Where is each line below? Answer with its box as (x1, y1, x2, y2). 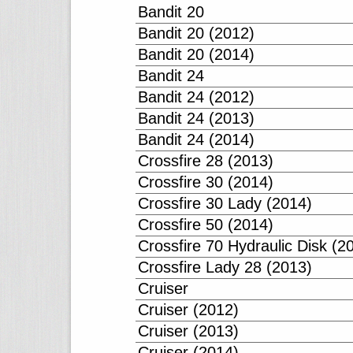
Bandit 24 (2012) (138, 88, 255, 106)
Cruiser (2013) (138, 322, 239, 340)
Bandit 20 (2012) (138, 24, 255, 42)
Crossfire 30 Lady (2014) (138, 195, 312, 212)
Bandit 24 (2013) (138, 110, 255, 127)
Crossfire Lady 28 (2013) (138, 258, 312, 276)
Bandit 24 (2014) (138, 131, 255, 148)
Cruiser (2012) (138, 301, 239, 318)
